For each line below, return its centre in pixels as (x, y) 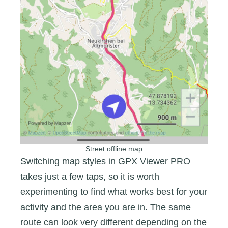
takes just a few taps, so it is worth (90, 177)
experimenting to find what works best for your (114, 192)
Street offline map (114, 149)
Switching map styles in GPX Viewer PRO (105, 162)
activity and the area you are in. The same (106, 207)
